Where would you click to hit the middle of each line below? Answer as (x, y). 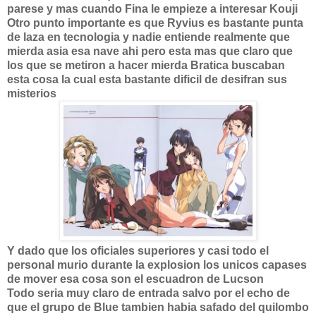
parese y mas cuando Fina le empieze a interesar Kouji (152, 9)
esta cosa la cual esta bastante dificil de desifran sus (147, 79)
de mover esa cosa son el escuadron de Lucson (135, 279)
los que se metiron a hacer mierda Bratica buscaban (146, 65)
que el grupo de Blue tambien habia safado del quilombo (158, 307)
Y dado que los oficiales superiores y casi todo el (138, 251)
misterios (32, 93)
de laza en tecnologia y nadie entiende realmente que (148, 37)
